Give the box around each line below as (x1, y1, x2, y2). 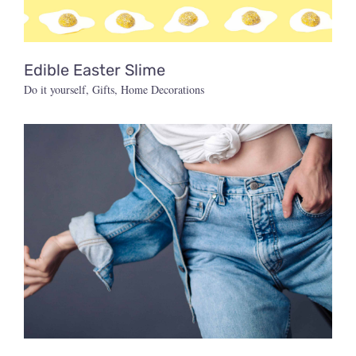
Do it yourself (23, 81, 86, 97)
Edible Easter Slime (23, 60, 165, 79)
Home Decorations (120, 81, 204, 97)
